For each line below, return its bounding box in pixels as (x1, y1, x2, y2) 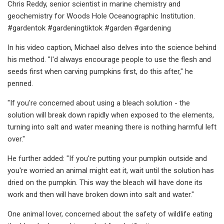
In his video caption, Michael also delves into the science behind (7, 42, 216, 52)
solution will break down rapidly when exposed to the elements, (7, 110, 214, 119)
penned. (7, 78, 33, 88)
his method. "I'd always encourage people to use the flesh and (7, 54, 211, 64)
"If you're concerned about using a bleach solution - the (7, 98, 190, 107)
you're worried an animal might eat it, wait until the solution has (7, 165, 214, 175)
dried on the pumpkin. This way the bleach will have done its (7, 177, 202, 187)
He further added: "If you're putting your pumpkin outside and (7, 153, 207, 163)
